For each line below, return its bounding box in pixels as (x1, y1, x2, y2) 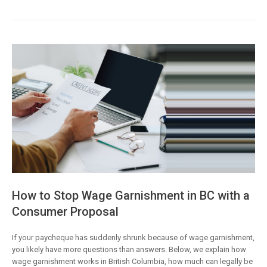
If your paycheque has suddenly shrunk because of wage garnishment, (12, 232, 254, 242)
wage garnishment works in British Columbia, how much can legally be (12, 256, 253, 266)
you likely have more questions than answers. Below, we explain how (12, 244, 246, 254)
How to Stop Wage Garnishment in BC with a (12, 188, 250, 203)
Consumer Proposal (12, 204, 119, 219)
